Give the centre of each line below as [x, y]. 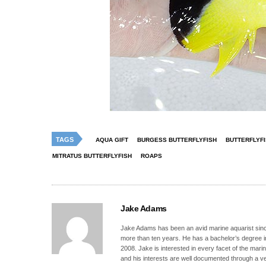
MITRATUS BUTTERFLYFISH [92, 156]
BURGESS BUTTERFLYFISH [177, 140]
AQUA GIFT [112, 140]
